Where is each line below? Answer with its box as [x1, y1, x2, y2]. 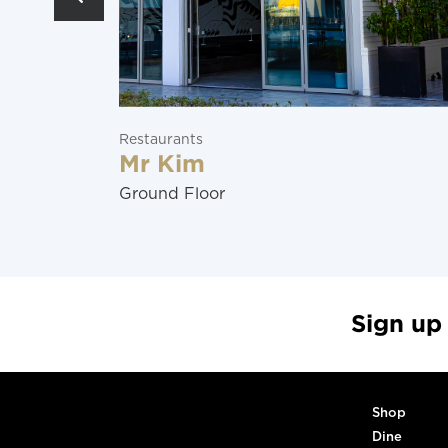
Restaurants [118, 133, 203, 147]
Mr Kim [118, 154, 205, 176]
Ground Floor [118, 186, 225, 202]
